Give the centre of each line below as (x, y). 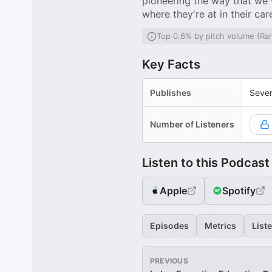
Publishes (171, 93)
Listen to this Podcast (206, 163)
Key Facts (171, 64)
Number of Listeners (192, 124)
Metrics (220, 226)
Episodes (169, 226)
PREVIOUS (169, 261)
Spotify (239, 191)
